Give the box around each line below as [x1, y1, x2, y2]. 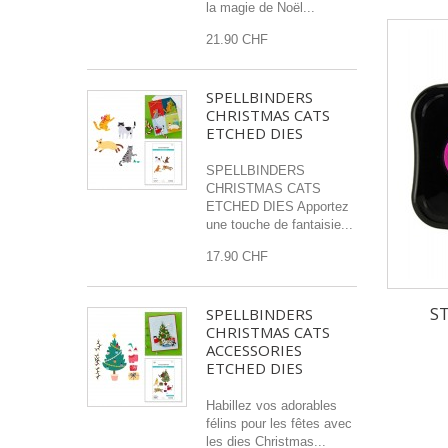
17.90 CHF [206, 249, 268, 264]
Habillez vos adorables [206, 398, 337, 413]
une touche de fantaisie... [206, 217, 353, 232]
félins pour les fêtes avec [206, 416, 352, 431]
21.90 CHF [206, 32, 268, 47]
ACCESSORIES [206, 340, 302, 360]
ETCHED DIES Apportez [206, 199, 349, 214]
